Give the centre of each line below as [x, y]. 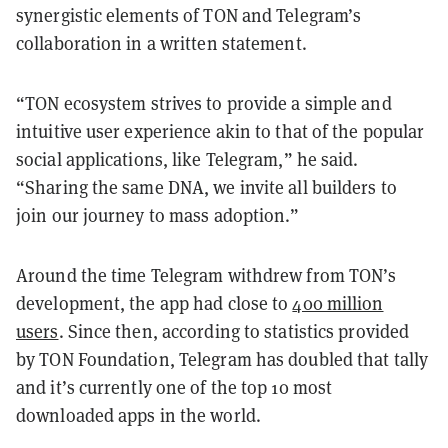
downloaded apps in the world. [138, 415]
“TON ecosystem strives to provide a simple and [204, 103]
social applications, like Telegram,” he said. [187, 159]
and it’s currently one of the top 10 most [174, 387]
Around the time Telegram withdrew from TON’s [206, 275]
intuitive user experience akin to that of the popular [220, 131]
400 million [338, 303]
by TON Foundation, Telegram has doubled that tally [222, 359]
